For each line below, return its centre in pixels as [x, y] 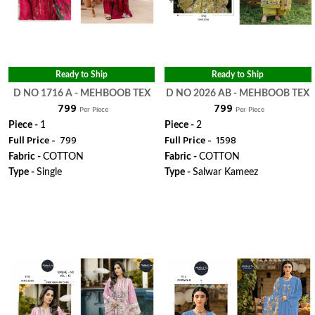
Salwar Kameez [226, 172]
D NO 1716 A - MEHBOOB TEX [82, 94]
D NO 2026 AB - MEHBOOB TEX [238, 94]
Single [49, 172]
